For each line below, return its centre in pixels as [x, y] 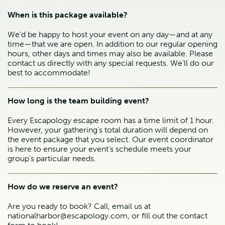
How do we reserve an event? [63, 187]
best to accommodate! [49, 73]
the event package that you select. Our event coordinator [110, 140]
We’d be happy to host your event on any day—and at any [110, 35]
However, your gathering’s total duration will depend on [108, 130]
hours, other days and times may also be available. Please [110, 54]
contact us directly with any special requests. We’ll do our [111, 63]
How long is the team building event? [78, 101]
